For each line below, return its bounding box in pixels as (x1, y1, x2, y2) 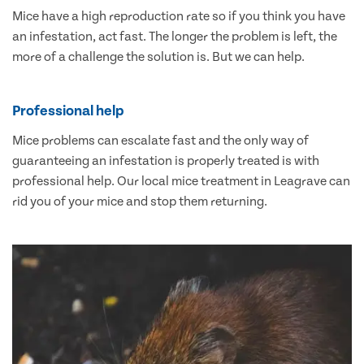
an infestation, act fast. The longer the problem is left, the (12, 29, 337, 45)
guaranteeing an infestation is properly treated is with (12, 154, 319, 169)
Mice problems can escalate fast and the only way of (12, 133, 309, 149)
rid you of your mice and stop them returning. (12, 194, 267, 210)
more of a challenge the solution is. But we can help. (12, 50, 305, 65)
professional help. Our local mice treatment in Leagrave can (12, 174, 350, 189)
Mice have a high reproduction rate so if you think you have (12, 9, 345, 24)
